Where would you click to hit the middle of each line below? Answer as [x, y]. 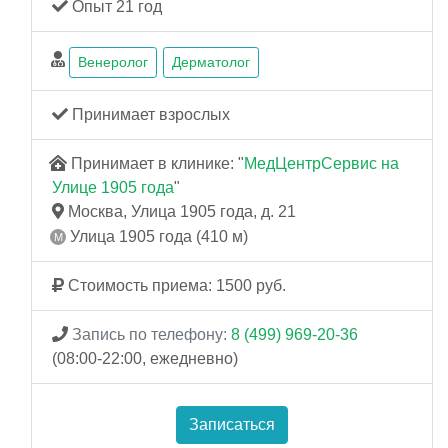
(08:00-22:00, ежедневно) [145, 358]
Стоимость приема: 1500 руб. [175, 285]
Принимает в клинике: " [155, 163]
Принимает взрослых [149, 114]
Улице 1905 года [113, 187]
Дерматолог [211, 62]
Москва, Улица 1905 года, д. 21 [180, 211]
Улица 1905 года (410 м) [157, 236]
